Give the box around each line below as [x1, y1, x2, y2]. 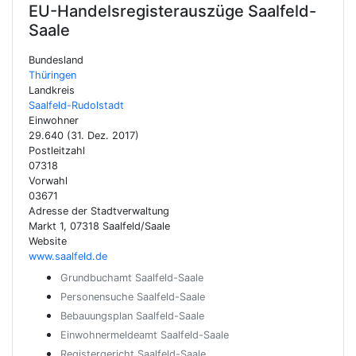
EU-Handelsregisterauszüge [29, 2, 248, 21]
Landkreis [29, 84, 75, 96]
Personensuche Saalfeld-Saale [60, 291, 205, 303]
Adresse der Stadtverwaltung [29, 205, 169, 217]
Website [29, 235, 67, 247]
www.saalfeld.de [29, 250, 107, 262]
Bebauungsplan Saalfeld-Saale [60, 310, 204, 322]
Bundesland [29, 54, 83, 66]
